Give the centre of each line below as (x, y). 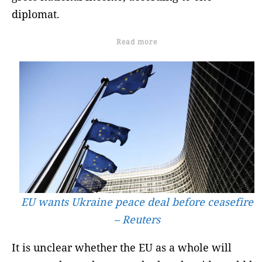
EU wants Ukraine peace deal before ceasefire (137, 202)
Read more (137, 42)
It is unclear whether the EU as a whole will (122, 248)
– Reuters (137, 220)
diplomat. (36, 14)
